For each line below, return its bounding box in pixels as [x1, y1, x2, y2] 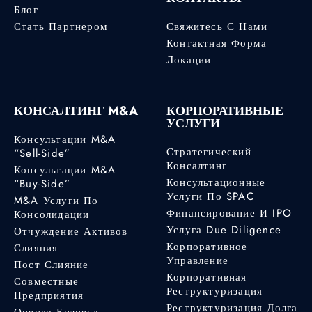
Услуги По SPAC [166, 188, 254, 204]
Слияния [14, 240, 58, 256]
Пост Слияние [14, 256, 89, 272]
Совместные [14, 273, 79, 289]
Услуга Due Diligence [166, 221, 281, 237]
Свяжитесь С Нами [166, 18, 268, 34]
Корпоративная [166, 269, 247, 285]
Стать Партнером [14, 18, 108, 34]
